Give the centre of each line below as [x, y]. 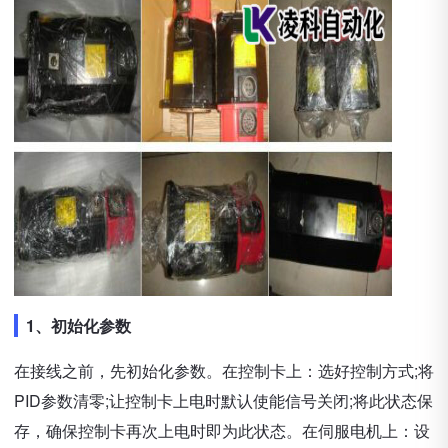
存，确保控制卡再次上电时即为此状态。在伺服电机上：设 [222, 430]
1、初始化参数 [78, 325]
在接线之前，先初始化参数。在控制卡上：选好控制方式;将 [224, 370]
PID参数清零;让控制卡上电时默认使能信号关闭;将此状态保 [223, 400]
